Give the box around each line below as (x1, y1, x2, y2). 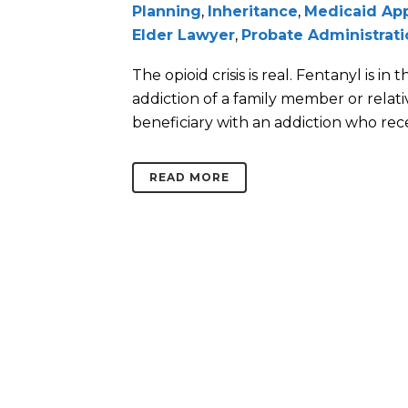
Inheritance (208, 3, 298, 21)
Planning (132, 3, 201, 21)
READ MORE (149, 170, 229, 185)
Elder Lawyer (132, 26, 235, 45)
